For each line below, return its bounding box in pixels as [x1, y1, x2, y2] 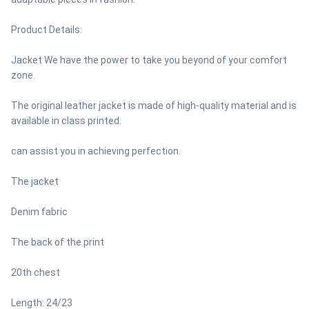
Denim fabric [11, 206, 68, 217]
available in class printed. [11, 115, 121, 126]
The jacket [11, 176, 59, 187]
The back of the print [11, 237, 104, 248]
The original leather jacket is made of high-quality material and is [11, 100, 297, 111]
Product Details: [11, 24, 82, 35]
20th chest [11, 267, 60, 278]
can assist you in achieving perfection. [11, 146, 181, 157]
